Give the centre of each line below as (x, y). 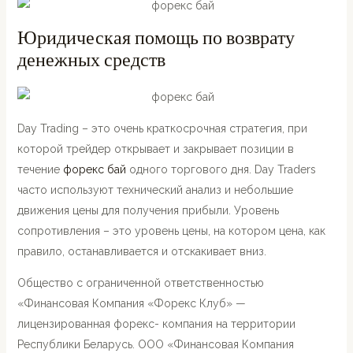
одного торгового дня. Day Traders (221, 169)
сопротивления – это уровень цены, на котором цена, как (171, 231)
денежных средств (91, 59)
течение (40, 169)
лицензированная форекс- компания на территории (156, 324)
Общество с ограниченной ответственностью (140, 283)
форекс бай (94, 169)
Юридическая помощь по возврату (156, 37)
